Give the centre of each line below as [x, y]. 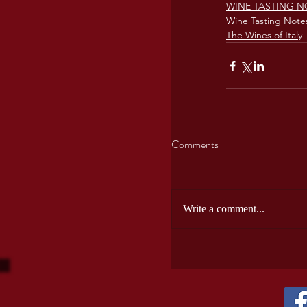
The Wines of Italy [264, 35]
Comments [195, 144]
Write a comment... [224, 209]
